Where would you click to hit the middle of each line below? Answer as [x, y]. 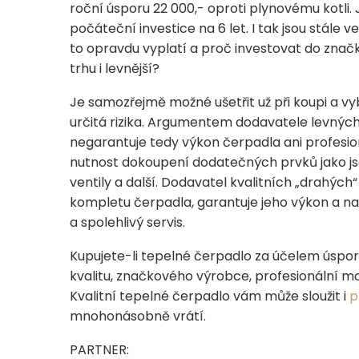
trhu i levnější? [115, 68]
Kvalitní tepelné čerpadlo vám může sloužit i [210, 296]
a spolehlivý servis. [127, 222]
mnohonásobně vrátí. [138, 316]
